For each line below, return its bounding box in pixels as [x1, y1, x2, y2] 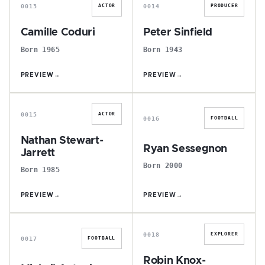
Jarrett [20, 147, 56, 159]
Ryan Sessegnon [143, 143, 228, 154]
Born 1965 [20, 44, 60, 54]
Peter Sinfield [143, 27, 213, 38]
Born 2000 [143, 161, 183, 170]
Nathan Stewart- [20, 135, 104, 146]
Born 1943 [143, 44, 183, 54]
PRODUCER [210, 3, 238, 9]
